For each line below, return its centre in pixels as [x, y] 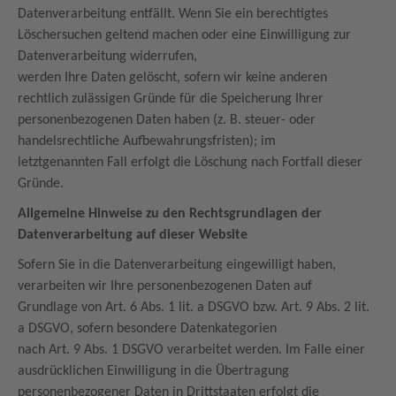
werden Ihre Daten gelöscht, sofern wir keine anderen [172, 78]
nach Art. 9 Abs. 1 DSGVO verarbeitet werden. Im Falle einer [191, 350]
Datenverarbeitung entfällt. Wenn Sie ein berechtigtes [173, 14]
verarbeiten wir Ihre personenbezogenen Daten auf [167, 286]
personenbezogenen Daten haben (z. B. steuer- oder [167, 120]
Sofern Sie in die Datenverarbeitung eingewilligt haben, [177, 265]
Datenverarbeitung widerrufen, [109, 57]
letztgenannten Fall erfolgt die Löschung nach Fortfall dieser [190, 163]
